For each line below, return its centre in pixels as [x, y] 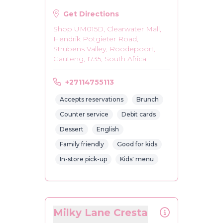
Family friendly [82, 144]
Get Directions [91, 14]
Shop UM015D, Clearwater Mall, [107, 29]
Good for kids [137, 144]
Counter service [84, 114]
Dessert [72, 129]
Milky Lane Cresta [101, 213]
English [108, 129]
